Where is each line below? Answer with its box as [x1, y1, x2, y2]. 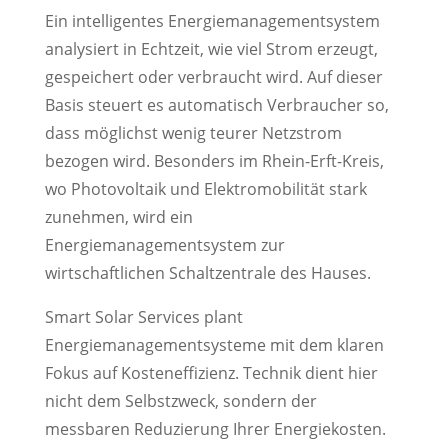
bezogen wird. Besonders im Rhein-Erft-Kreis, [44, 150, 384, 172]
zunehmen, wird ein [44, 206, 193, 228]
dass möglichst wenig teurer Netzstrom [44, 122, 342, 144]
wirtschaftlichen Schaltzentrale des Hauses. [44, 262, 371, 284]
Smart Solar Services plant [44, 306, 243, 328]
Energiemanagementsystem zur [44, 234, 285, 256]
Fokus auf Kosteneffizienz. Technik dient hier [44, 362, 378, 384]
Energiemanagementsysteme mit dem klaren [44, 334, 384, 356]
